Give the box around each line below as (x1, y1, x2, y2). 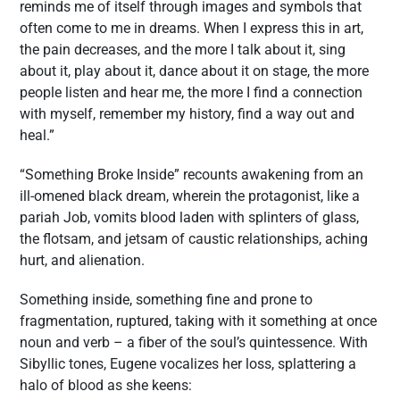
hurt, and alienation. (20, 252, 145, 269)
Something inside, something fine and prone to (20, 291, 312, 308)
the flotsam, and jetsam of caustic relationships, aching (20, 230, 368, 247)
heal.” (20, 127, 54, 144)
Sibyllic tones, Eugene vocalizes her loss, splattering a (20, 355, 356, 372)
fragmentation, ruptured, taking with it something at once (20, 312, 377, 329)
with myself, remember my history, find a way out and (20, 105, 354, 122)
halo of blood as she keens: (20, 377, 192, 394)
